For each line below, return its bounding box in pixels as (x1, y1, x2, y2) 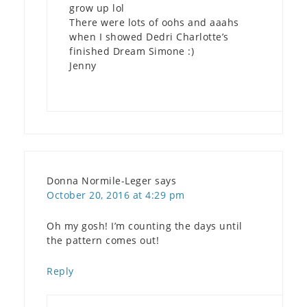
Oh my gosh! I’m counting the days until (47, 219, 243, 232)
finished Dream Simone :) (69, 44, 194, 58)
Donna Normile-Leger (47, 173, 152, 187)
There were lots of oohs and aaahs (69, 15, 239, 29)
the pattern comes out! (47, 233, 159, 247)
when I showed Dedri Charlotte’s (69, 29, 229, 43)
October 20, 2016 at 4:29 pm (47, 188, 185, 201)
